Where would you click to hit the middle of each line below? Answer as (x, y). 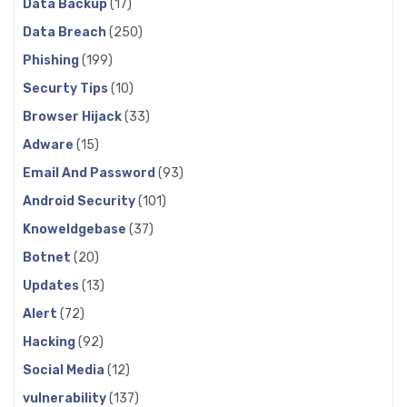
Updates (52, 285)
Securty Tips (67, 88)
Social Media (65, 370)
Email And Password (90, 173)
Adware (50, 144)
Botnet (48, 257)
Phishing (52, 60)
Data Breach (66, 32)
